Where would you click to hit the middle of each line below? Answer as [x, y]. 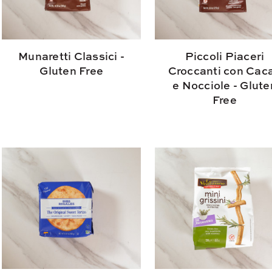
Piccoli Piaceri [225, 56]
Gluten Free [72, 70]
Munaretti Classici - [72, 56]
